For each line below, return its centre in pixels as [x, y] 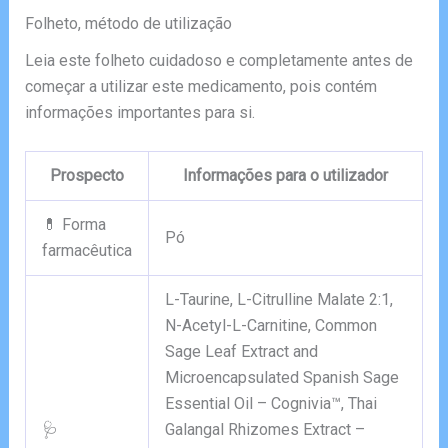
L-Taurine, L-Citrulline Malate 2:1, [278, 300]
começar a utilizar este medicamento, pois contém [200, 86]
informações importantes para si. [139, 112]
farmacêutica [86, 251]
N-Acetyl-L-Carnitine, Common [270, 326]
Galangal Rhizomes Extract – [264, 430]
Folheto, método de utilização [128, 23]
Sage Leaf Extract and [241, 352]
